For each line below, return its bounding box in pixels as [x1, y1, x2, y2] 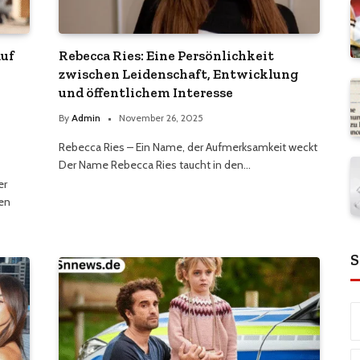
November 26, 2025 [119, 112, 203, 125]
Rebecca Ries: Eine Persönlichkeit [59, 47, 274, 64]
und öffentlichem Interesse [59, 84, 233, 101]
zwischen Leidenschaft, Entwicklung [59, 66, 298, 83]
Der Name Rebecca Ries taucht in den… [59, 157, 251, 173]
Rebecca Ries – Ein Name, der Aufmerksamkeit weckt [59, 140, 317, 155]
